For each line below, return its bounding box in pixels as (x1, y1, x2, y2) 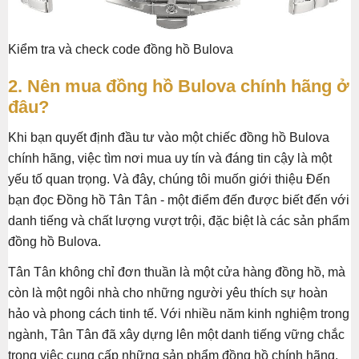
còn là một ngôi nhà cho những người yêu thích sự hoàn (8, 286, 328, 301)
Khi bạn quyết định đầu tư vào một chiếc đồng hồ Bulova (8, 131, 329, 145)
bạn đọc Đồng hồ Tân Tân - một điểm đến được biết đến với (8, 193, 349, 208)
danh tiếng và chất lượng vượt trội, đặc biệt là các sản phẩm (8, 214, 349, 228)
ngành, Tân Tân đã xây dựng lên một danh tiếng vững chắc (8, 328, 345, 342)
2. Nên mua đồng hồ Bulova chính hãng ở (8, 76, 349, 97)
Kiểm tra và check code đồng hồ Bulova (8, 42, 233, 57)
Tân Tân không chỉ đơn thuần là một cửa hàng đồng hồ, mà (8, 265, 345, 280)
